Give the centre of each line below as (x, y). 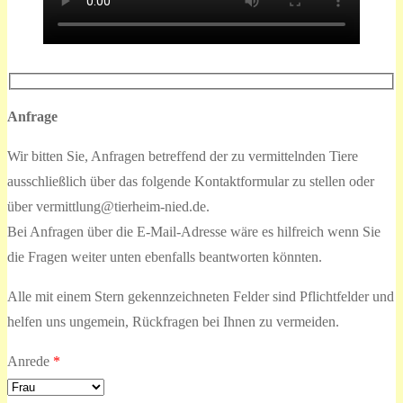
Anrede (30, 362)
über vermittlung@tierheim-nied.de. (108, 207)
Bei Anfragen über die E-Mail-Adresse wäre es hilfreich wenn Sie (194, 232)
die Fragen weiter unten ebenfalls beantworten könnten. (165, 257)
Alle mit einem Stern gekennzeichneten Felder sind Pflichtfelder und (201, 297)
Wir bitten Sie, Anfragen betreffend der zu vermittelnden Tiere (183, 157)
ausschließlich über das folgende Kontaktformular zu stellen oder (191, 182)
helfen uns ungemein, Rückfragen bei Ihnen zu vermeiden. (173, 322)
